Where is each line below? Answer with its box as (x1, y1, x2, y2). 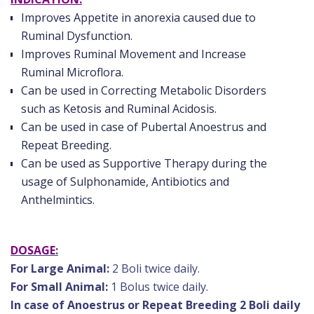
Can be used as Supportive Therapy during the (21, 156, 267, 172)
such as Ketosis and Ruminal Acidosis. (21, 101, 217, 117)
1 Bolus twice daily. (111, 279, 214, 295)
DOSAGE (11, 243, 55, 259)
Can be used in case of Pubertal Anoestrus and (21, 119, 266, 135)
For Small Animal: (11, 279, 111, 295)
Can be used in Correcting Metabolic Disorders (21, 83, 266, 99)
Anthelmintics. (21, 192, 95, 208)
